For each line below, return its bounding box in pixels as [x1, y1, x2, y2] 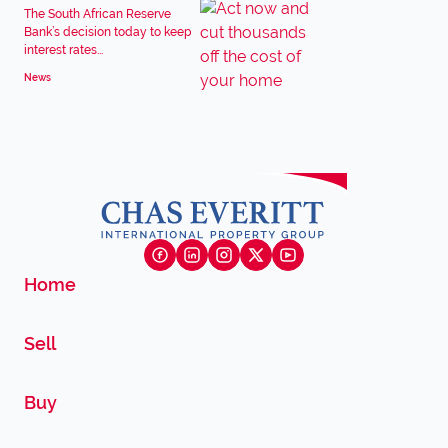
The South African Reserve [24, 7, 171, 21]
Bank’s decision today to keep [24, 25, 191, 39]
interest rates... [24, 43, 103, 57]
